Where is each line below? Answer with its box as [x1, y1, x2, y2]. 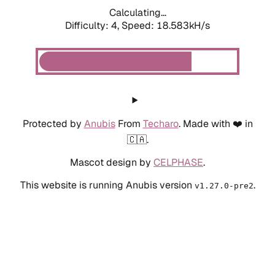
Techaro [142, 117, 179, 130]
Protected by [22, 117, 84, 130]
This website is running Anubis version [20, 178, 195, 192]
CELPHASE [153, 155, 203, 169]
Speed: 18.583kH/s [122, 18, 210, 32]
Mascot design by [70, 155, 153, 169]
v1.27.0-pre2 [194, 180, 254, 190]
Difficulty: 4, [65, 18, 122, 32]
